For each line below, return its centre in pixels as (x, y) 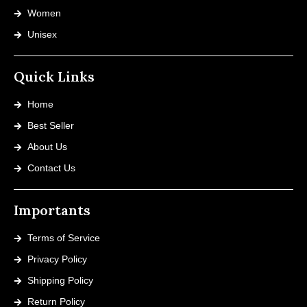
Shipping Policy (60, 280)
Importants (52, 210)
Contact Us (51, 168)
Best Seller (51, 125)
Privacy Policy (57, 259)
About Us (47, 147)
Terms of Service (64, 238)
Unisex (42, 34)
